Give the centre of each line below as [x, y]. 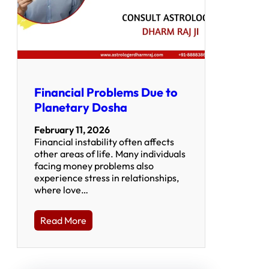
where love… [61, 189]
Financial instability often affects [104, 141]
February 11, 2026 [72, 129]
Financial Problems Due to [106, 92]
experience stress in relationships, [107, 177]
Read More [63, 220]
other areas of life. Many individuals [110, 153]
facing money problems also [94, 165]
